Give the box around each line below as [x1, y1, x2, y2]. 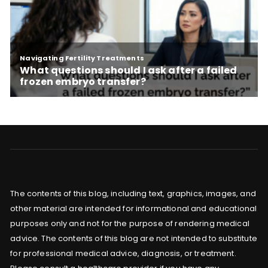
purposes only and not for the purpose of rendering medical [10, 218, 249, 229]
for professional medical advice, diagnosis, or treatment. [10, 248, 236, 259]
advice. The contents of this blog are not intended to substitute [10, 233, 257, 244]
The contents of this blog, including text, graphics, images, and [10, 188, 256, 199]
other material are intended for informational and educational [10, 203, 257, 214]
